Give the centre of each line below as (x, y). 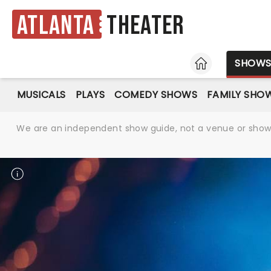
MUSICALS (41, 95)
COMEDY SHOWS (156, 95)
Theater (145, 26)
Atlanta (56, 25)
